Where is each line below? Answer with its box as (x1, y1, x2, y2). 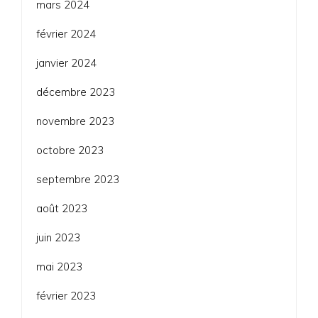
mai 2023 (36, 259, 82, 273)
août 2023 (36, 201, 87, 215)
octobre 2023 (36, 143, 104, 157)
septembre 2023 (36, 172, 119, 186)
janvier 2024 (36, 55, 97, 70)
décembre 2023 (36, 84, 115, 99)
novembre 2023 (36, 114, 114, 128)
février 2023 (36, 288, 96, 302)
